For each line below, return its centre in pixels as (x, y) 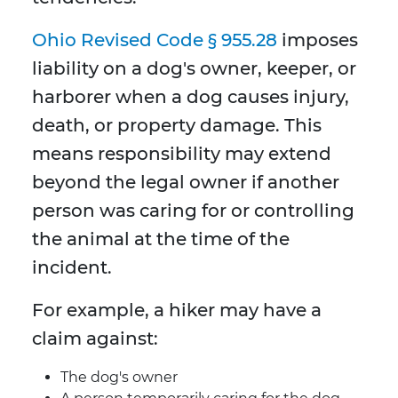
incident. (72, 268)
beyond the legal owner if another (186, 183)
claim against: (95, 339)
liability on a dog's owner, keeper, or (194, 69)
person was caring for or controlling (193, 211)
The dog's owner (119, 378)
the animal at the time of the (161, 239)
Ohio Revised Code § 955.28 (155, 40)
